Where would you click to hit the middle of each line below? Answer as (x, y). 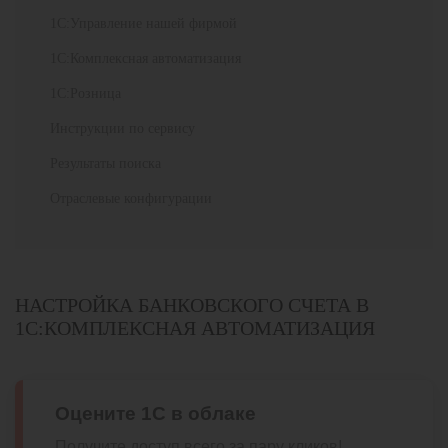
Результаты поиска (105, 163)
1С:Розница (85, 93)
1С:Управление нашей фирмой (143, 23)
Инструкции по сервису (122, 128)
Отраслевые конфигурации (131, 198)
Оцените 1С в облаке (155, 413)
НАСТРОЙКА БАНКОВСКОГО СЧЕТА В (192, 305)
